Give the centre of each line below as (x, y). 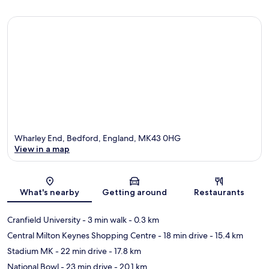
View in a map (42, 149)
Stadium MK (30, 251)
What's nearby (50, 192)
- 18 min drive (182, 235)
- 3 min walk (104, 219)
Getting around (134, 192)
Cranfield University (44, 219)
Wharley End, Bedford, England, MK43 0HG (98, 138)
